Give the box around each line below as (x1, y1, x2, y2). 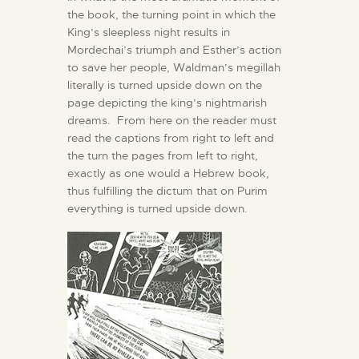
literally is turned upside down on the (67, 77, 262, 92)
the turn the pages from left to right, (67, 147, 258, 163)
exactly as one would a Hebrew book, (67, 165, 269, 180)
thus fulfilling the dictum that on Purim (67, 183, 268, 198)
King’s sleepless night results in (67, 24, 230, 39)
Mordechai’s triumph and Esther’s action (67, 42, 281, 57)
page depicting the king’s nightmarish (67, 95, 267, 110)
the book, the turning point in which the (67, 6, 276, 22)
